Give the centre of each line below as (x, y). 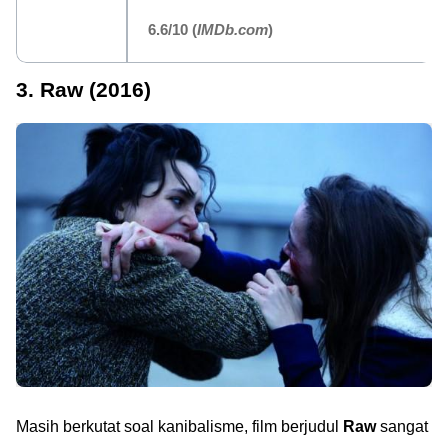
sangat (402, 426)
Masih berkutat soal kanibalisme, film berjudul (179, 426)
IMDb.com (232, 29)
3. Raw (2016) (83, 89)
